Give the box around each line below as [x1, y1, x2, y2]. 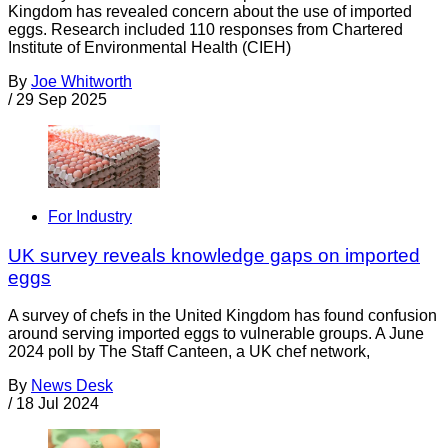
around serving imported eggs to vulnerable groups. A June [8, 325, 424, 343]
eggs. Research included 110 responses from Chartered [8, 20, 403, 38]
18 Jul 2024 [16, 395, 99, 413]
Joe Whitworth [31, 72, 132, 90]
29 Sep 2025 [16, 90, 107, 108]
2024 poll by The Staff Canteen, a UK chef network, [8, 343, 370, 361]
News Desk [31, 377, 113, 395]
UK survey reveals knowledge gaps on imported [8, 244, 420, 266]
